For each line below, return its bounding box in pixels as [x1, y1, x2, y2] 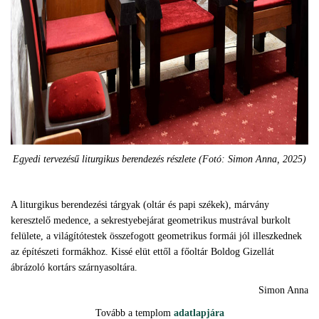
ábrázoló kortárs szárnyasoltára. [11, 262, 137, 273]
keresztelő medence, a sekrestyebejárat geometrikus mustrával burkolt [11, 215, 291, 226]
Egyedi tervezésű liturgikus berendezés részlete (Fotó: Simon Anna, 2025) [13, 154, 306, 164]
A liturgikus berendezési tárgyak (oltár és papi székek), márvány [11, 199, 269, 210]
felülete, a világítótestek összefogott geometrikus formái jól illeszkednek [11, 231, 302, 241]
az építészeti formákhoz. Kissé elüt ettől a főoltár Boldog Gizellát [11, 246, 274, 257]
